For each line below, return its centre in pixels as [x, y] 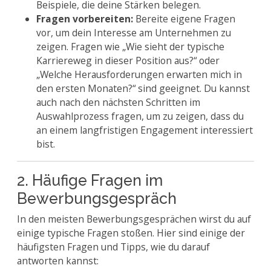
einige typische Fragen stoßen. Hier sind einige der [131, 233]
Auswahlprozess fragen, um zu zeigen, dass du [140, 116]
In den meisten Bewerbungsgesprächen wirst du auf [134, 219]
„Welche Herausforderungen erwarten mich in [139, 74]
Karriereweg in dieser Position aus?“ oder [128, 60]
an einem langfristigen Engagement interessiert [145, 130]
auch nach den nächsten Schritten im [118, 102]
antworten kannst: [58, 261]
